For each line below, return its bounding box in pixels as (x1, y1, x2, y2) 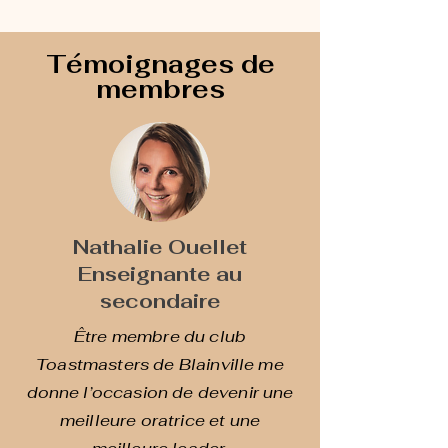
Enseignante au (78, 261, 242, 287)
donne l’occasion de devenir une (26, 382, 294, 403)
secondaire (100, 288, 220, 314)
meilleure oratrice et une (59, 410, 260, 431)
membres (95, 73, 225, 105)
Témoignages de (45, 48, 275, 80)
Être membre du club (73, 326, 247, 347)
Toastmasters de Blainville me (36, 354, 284, 375)
